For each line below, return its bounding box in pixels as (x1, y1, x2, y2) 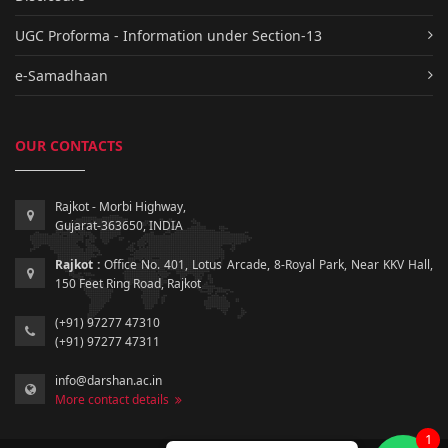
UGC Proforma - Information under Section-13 (15, 25, 322, 45)
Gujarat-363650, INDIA (55, 216, 183, 234)
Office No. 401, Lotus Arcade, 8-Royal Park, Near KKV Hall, (100, 255, 434, 273)
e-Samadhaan (15, 65, 108, 85)
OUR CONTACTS (15, 135, 123, 155)
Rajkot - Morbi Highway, (55, 197, 186, 215)
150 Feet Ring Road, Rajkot (55, 274, 201, 292)
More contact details (55, 390, 175, 408)
